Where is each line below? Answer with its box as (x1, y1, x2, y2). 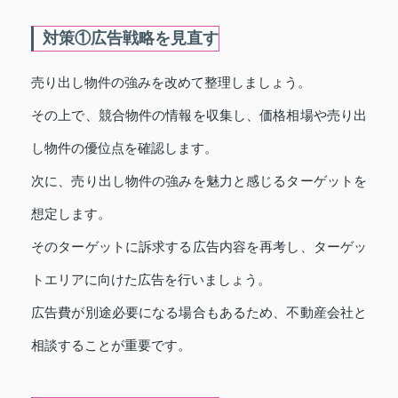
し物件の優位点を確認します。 (31, 140, 218, 155)
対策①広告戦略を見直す (43, 29, 219, 47)
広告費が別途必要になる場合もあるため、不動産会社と (31, 305, 367, 320)
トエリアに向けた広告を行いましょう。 (31, 272, 271, 287)
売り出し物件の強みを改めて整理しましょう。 (31, 75, 311, 90)
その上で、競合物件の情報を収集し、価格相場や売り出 (31, 107, 367, 123)
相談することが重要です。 (31, 338, 191, 353)
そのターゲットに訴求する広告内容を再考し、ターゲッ (31, 239, 367, 254)
